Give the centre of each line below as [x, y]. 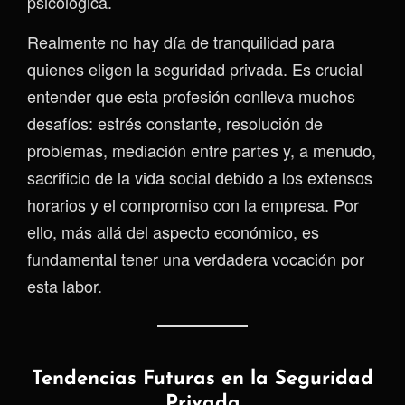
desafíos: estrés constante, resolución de [175, 122]
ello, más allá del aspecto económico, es [173, 231]
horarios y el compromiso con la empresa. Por [193, 204]
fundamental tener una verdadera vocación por [196, 258]
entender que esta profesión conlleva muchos [191, 95]
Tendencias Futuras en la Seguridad [202, 379]
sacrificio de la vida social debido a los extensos [200, 177]
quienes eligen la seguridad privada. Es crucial [195, 68]
